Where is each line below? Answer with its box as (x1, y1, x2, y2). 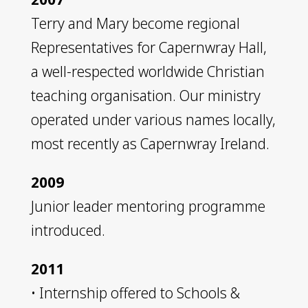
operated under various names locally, (30, 109, 276, 129)
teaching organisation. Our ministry (30, 85, 261, 105)
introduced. (30, 220, 105, 240)
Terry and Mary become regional (30, 13, 240, 33)
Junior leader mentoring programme (30, 196, 265, 216)
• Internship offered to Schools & (30, 283, 240, 302)
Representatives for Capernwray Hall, (30, 37, 267, 57)
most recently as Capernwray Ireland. (30, 133, 269, 153)
